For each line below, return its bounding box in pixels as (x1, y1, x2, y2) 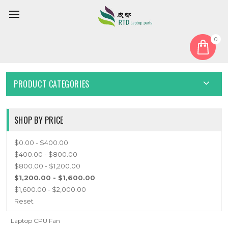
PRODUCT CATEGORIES (14, 78, 90, 90)
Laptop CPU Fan (11, 217, 60, 224)
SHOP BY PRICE (14, 114, 64, 126)
